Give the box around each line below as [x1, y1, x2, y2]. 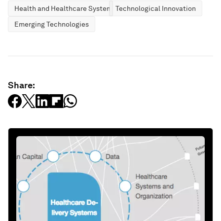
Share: [8, 80, 35, 90]
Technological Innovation [115, 4, 196, 12]
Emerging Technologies [14, 20, 89, 28]
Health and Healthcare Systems [14, 4, 116, 12]
